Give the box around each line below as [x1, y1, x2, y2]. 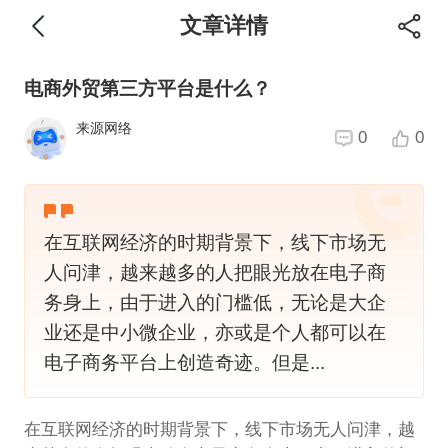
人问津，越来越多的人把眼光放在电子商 [44, 261, 386, 283]
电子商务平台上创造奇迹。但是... [44, 351, 325, 373]
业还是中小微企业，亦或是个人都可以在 [44, 321, 386, 343]
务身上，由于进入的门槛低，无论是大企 [44, 291, 386, 313]
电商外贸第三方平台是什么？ [23, 78, 271, 100]
